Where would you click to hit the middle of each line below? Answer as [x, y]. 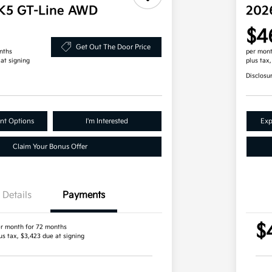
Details [17, 195]
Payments [83, 195]
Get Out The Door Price [114, 47]
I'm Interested [107, 121]
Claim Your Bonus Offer [50, 147]
